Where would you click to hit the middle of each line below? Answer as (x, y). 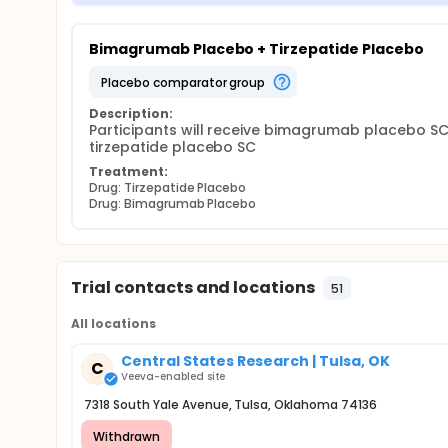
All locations (113, 323)
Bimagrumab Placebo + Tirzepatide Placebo (256, 49)
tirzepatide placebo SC (173, 147)
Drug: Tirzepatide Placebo (168, 187)
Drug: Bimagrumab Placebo (173, 203)
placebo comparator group (186, 82)
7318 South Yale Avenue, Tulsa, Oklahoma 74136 (230, 404)
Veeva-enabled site (173, 376)
